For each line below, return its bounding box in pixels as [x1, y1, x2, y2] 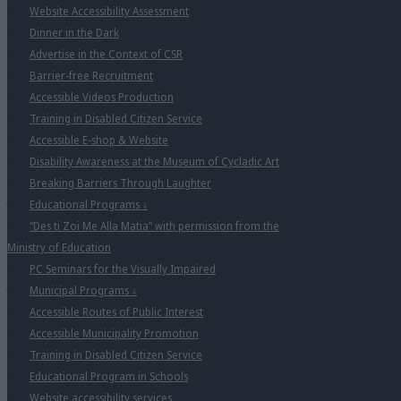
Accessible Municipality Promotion [30, 326, 199, 341]
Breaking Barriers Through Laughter [30, 175, 211, 191]
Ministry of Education [7, 240, 111, 255]
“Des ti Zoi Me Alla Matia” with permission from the [30, 218, 279, 234]
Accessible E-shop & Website [30, 132, 168, 148]
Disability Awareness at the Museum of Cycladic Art [30, 154, 279, 169]
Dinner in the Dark [30, 25, 119, 40]
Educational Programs [30, 197, 142, 212]
